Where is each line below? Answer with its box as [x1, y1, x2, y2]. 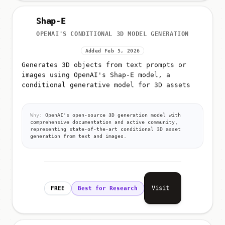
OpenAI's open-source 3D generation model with [42, 114, 181, 120]
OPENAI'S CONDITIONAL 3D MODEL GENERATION [36, 32, 189, 40]
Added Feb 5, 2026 [85, 50, 140, 56]
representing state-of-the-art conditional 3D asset [30, 128, 181, 134]
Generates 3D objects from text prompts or [22, 63, 186, 71]
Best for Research [77, 187, 138, 194]
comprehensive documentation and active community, [30, 121, 178, 127]
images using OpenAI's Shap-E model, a [22, 73, 170, 81]
